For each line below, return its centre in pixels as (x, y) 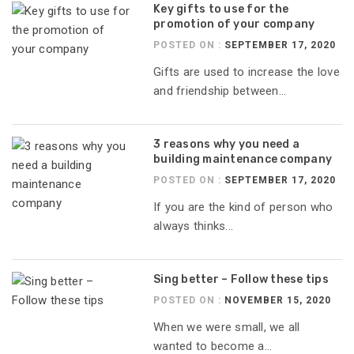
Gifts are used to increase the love (247, 72)
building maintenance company (243, 159)
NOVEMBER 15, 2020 (278, 300)
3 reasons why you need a (227, 144)
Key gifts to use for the (221, 9)
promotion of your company (234, 24)
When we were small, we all (227, 327)
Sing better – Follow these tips (241, 279)
